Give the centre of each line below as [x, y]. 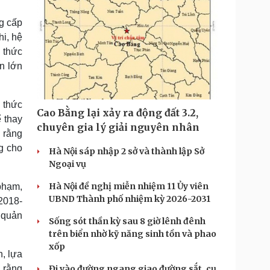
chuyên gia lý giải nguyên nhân [118, 127]
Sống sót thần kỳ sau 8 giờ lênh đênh [127, 221]
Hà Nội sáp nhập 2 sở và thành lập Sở [127, 151]
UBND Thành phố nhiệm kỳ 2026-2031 [130, 199]
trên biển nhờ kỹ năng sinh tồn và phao [133, 234]
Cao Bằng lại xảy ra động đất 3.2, [118, 113]
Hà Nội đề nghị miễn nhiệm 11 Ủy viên [129, 186]
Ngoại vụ [67, 164]
